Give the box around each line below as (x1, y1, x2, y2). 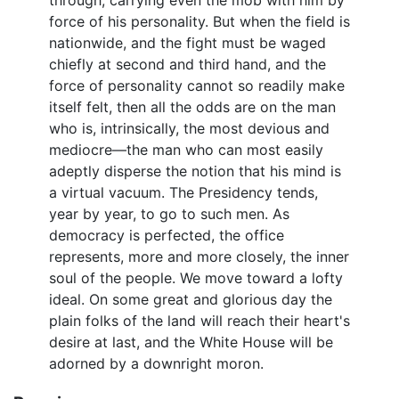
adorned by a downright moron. (49, 354, 264, 373)
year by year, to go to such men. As (49, 205, 289, 224)
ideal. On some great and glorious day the (49, 290, 332, 309)
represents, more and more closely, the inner (49, 248, 349, 266)
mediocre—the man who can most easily (49, 141, 323, 159)
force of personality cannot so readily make (49, 77, 345, 95)
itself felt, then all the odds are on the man (49, 98, 336, 117)
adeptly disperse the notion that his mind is (49, 162, 341, 181)
